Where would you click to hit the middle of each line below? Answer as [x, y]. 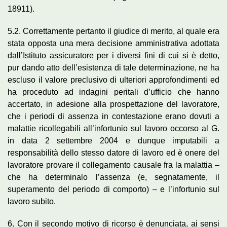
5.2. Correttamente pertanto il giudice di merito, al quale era [113, 31]
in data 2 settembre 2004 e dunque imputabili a [113, 140]
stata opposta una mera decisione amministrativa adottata [113, 43]
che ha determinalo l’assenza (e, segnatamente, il [113, 177]
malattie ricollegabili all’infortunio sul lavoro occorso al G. [113, 128]
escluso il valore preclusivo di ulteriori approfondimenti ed [113, 80]
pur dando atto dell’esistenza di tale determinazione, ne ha [113, 67]
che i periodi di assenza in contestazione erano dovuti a [113, 116]
